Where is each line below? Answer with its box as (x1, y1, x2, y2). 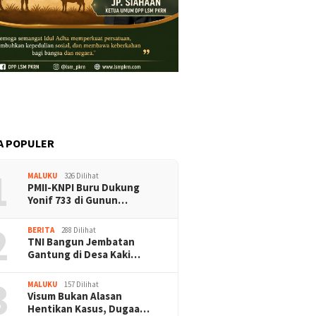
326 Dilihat (64, 171, 99, 181)
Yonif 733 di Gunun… (28, 193, 128, 207)
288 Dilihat (61, 225, 97, 236)
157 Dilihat (64, 279, 99, 290)
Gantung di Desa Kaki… (28, 248, 141, 262)
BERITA (28, 225, 55, 236)
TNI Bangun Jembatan (28, 235, 135, 249)
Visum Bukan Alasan (28, 289, 123, 303)
